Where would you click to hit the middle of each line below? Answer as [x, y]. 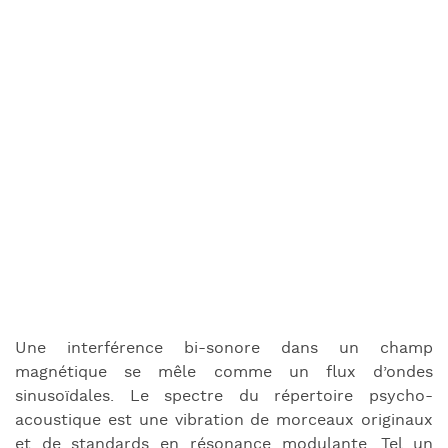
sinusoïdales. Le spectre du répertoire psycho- [224, 397]
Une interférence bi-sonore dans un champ [224, 349]
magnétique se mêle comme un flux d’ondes [224, 373]
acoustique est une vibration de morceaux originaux [224, 421]
